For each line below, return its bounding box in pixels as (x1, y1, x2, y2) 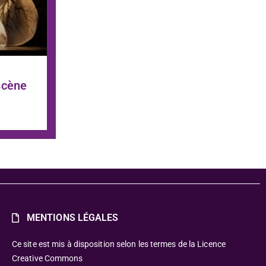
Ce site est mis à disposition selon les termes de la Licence (11, 239, 226, 249)
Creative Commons (11, 253, 83, 263)
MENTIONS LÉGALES (26, 211, 119, 223)
